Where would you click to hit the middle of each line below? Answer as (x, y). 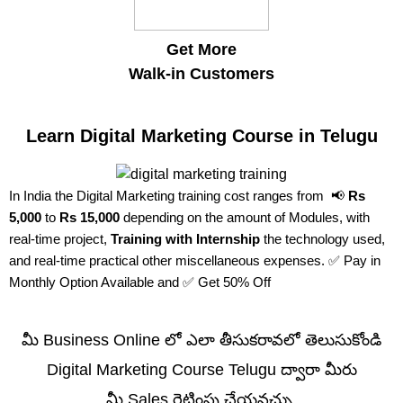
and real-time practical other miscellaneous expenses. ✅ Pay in (195, 260)
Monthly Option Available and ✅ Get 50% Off (140, 282)
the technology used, (322, 238)
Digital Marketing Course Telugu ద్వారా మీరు (201, 369)
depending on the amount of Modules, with (245, 217)
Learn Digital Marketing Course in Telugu (201, 135)
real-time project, (60, 238)
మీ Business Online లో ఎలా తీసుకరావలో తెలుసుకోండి (201, 340)
